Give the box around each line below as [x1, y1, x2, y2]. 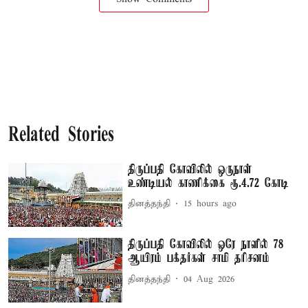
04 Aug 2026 [184, 273, 235, 285]
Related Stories [8, 124, 114, 146]
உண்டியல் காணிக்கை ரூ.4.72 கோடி [128, 176, 289, 190]
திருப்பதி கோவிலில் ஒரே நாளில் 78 [128, 238, 285, 252]
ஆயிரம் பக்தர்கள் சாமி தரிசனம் [128, 252, 270, 266]
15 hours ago [184, 198, 237, 210]
